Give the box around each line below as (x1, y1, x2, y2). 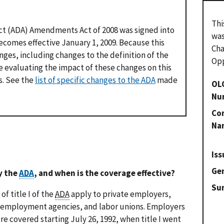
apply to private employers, (69, 188, 171, 199)
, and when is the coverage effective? (34, 167, 175, 178)
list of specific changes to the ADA (35, 74, 155, 86)
